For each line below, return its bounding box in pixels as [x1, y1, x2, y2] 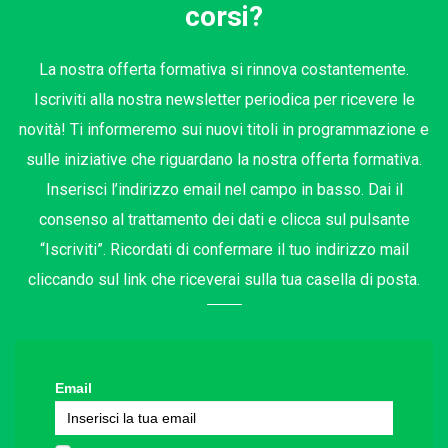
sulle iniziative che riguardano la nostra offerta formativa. [26, 150, 422, 170]
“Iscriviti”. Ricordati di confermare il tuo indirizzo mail [39, 240, 409, 260]
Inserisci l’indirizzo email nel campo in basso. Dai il [45, 180, 403, 200]
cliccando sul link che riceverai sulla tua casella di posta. [28, 270, 420, 290]
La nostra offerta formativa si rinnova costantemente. [39, 60, 409, 80]
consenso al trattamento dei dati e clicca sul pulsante [38, 210, 410, 230]
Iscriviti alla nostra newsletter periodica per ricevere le [33, 90, 415, 110]
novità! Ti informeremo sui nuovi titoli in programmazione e [19, 120, 429, 140]
